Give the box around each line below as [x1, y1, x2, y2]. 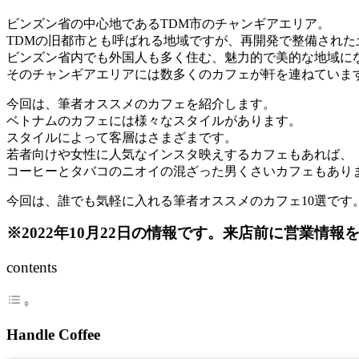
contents [6, 259, 57, 276]
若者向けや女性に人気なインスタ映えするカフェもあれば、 [6, 147, 353, 162]
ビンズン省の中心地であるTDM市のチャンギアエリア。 [6, 17, 330, 31]
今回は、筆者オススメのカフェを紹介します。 [6, 97, 276, 111]
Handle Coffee [6, 326, 100, 344]
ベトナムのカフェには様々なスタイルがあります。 [6, 114, 301, 128]
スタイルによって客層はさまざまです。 [6, 131, 237, 145]
